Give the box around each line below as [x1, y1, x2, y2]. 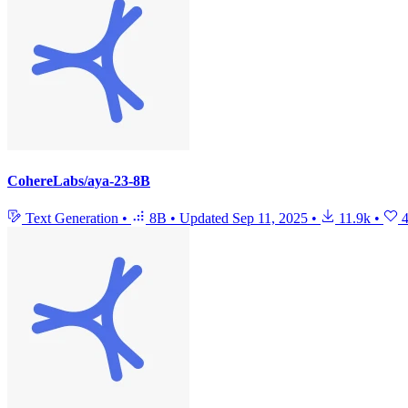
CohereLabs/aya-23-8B [7, 173, 150, 189]
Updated [179, 210, 232, 227]
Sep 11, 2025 [232, 210, 308, 227]
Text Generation [22, 210, 122, 227]
